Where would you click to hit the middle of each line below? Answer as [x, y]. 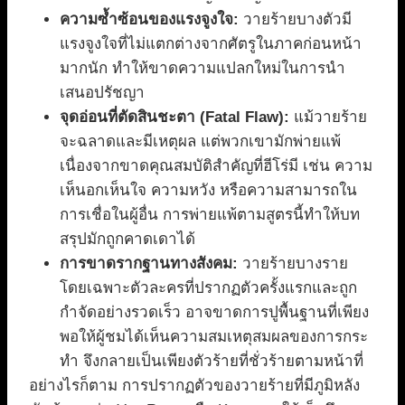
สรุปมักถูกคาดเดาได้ [127, 240]
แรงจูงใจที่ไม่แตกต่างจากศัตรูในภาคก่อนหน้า [211, 44]
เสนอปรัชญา [102, 93]
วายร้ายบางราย [293, 264]
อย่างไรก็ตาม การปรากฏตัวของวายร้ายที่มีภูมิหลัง [194, 386]
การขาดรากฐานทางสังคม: [149, 264]
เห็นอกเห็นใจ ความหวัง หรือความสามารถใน [208, 191]
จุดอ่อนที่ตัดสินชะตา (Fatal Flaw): [174, 118]
